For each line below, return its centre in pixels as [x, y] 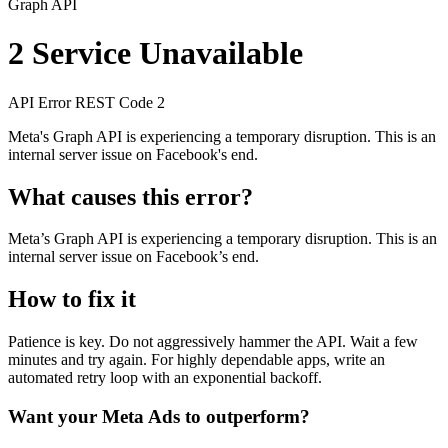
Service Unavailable [163, 53]
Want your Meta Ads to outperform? [159, 416]
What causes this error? [130, 196]
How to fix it [72, 299]
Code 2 [142, 102]
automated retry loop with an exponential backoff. [165, 378]
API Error [41, 102]
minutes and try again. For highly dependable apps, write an [196, 360]
